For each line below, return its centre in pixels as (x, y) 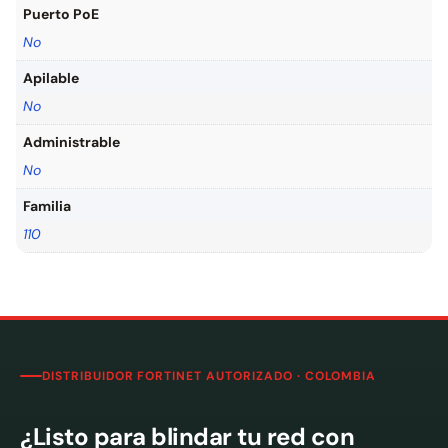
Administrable (71, 142)
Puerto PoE (61, 14)
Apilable (51, 78)
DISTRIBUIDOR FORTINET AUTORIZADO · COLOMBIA (209, 375)
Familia (47, 206)
